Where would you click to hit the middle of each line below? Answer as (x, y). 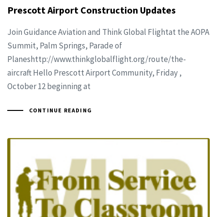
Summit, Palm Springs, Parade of (65, 46)
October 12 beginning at (49, 86)
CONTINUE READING (60, 110)
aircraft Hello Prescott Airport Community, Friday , (94, 73)
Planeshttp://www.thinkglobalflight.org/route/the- (97, 59)
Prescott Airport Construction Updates (92, 10)
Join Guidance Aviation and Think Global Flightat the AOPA (108, 32)
